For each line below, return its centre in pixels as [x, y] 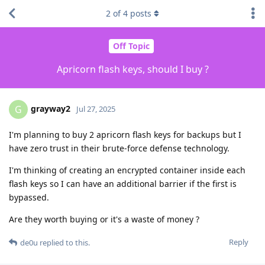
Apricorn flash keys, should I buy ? [132, 69]
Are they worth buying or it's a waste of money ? [104, 219]
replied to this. [64, 242]
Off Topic [131, 46]
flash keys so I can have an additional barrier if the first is [123, 183]
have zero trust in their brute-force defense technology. [119, 148]
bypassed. [29, 197]
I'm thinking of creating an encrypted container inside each [127, 170]
